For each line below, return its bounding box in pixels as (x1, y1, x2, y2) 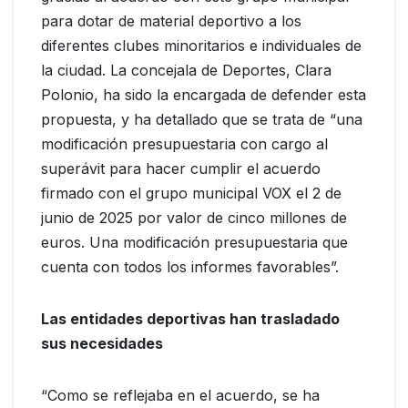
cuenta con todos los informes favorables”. (41, 257, 339, 276)
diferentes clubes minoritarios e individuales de (41, 36, 362, 55)
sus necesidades (41, 333, 163, 352)
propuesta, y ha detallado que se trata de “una (41, 109, 362, 128)
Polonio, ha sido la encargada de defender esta (41, 85, 366, 104)
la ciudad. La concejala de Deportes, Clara (41, 60, 331, 79)
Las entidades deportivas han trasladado (41, 309, 340, 328)
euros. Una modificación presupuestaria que (41, 232, 348, 251)
